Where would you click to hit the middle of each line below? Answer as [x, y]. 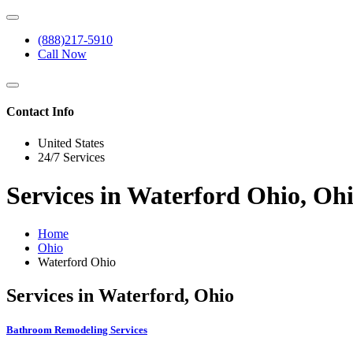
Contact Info [40, 112]
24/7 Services [71, 157]
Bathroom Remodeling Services [77, 330]
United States [71, 143]
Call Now [62, 54]
